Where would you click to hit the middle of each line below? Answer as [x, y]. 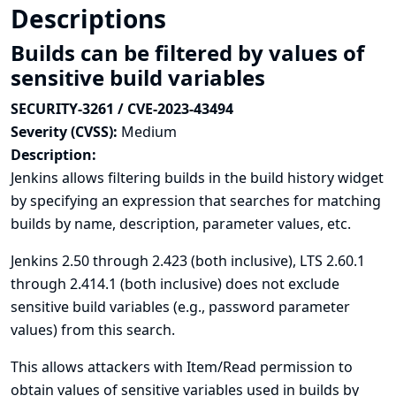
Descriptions [91, 19]
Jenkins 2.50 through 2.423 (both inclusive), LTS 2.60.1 [188, 261]
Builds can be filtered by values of [187, 53]
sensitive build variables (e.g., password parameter [180, 307]
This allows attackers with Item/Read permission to [182, 367]
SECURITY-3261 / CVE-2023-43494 [122, 109]
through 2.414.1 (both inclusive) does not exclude [175, 284]
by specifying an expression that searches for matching [196, 201]
